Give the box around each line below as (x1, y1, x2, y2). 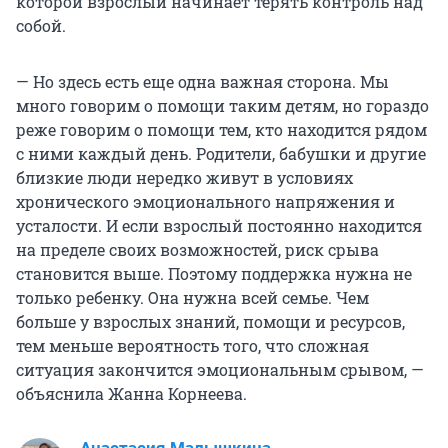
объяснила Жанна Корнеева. (16, 382, 247, 404)
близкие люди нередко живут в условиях (16, 166, 353, 188)
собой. (16, 14, 66, 36)
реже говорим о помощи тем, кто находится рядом (16, 118, 427, 140)
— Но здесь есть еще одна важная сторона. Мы (16, 70, 389, 92)
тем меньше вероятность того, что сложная (16, 334, 369, 356)
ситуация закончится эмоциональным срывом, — (16, 358, 424, 380)
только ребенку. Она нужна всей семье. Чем (16, 286, 369, 308)
